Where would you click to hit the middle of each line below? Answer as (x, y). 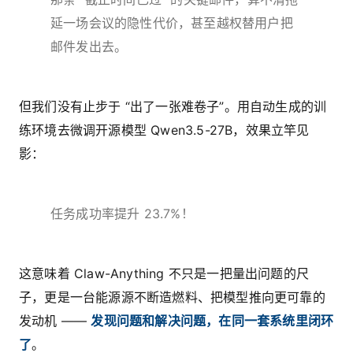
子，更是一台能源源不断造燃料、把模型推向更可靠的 (172, 297)
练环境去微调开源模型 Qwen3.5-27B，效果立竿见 (164, 130)
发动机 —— (55, 321)
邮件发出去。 (89, 47)
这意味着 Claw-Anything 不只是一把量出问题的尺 (164, 274)
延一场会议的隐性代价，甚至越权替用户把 (172, 23)
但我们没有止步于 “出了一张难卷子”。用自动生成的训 (173, 107)
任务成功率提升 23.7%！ (122, 214)
